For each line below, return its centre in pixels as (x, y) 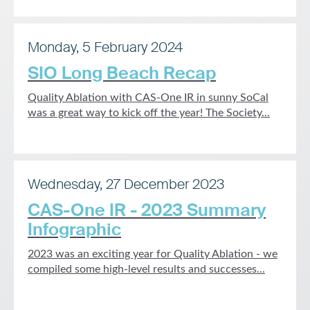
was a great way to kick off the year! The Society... (149, 113)
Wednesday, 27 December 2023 (126, 184)
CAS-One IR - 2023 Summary (147, 210)
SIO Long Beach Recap (122, 73)
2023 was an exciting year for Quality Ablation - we (153, 254)
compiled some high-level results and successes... (146, 269)
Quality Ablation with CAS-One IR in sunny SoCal (148, 98)
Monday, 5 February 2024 (105, 47)
